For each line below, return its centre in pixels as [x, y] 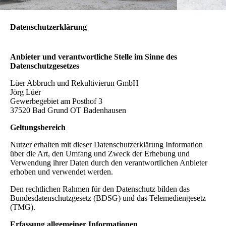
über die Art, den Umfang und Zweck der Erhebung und [100, 153]
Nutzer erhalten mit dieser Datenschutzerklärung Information [106, 144]
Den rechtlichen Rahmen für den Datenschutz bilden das [100, 189]
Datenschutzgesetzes [45, 66]
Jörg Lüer [25, 92]
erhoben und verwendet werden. [62, 172]
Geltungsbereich [38, 127]
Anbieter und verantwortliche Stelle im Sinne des [94, 56]
